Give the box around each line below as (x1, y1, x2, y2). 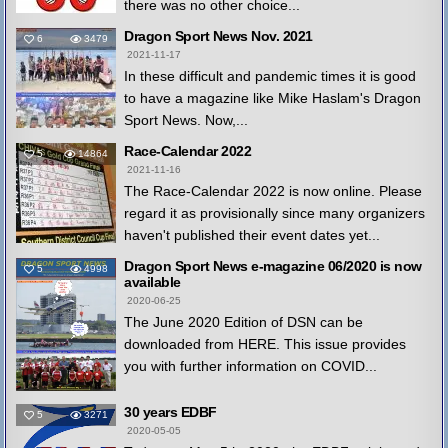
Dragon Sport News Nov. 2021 (124, 28, 313, 45)
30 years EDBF (124, 404, 217, 421)
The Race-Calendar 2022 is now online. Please (124, 183, 423, 200)
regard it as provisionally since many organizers (124, 205, 426, 222)
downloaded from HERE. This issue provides (124, 336, 407, 353)
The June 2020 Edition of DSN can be (124, 314, 364, 331)
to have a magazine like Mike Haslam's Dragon (124, 90, 422, 107)
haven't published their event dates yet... (124, 227, 381, 244)
